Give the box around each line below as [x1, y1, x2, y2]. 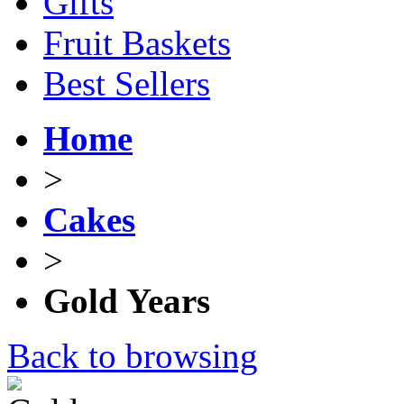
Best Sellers [43, 64, 210, 103]
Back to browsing [7, 336, 258, 375]
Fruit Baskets [43, 23, 231, 62]
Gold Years [43, 281, 210, 320]
